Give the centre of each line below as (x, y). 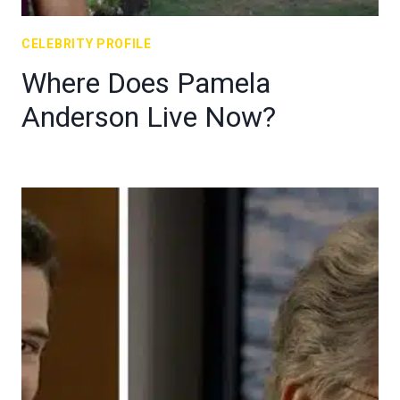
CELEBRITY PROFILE (87, 44)
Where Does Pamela (146, 83)
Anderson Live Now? (149, 117)
